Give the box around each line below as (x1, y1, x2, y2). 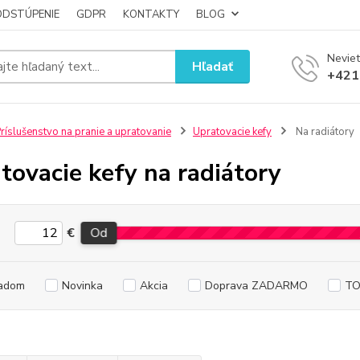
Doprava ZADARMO (204, 278, 308, 293)
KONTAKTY (123, 7, 179, 22)
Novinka (61, 278, 103, 293)
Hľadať (192, 57, 234, 76)
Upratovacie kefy (192, 125, 272, 139)
